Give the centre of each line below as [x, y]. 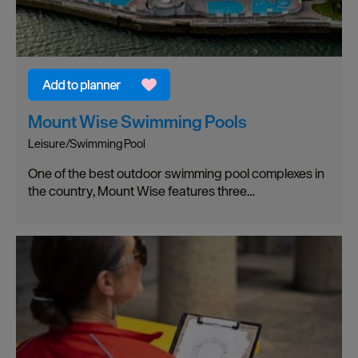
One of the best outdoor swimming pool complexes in [176, 173]
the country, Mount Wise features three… [141, 191]
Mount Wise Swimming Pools [137, 121]
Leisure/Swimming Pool [87, 143]
